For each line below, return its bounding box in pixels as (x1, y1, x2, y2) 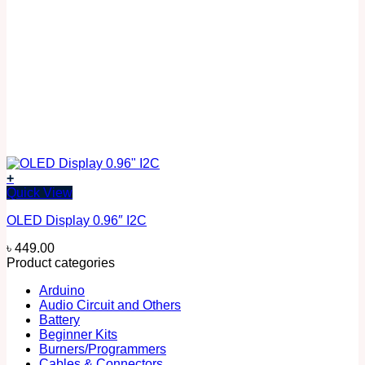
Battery (39, 312, 80, 327)
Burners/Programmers (39, 341, 166, 356)
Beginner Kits (39, 327, 117, 341)
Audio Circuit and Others (39, 297, 181, 312)
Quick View (7, 185, 73, 200)
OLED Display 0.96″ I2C (7, 213, 147, 227)
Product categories (7, 255, 115, 270)
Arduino (39, 283, 85, 297)
